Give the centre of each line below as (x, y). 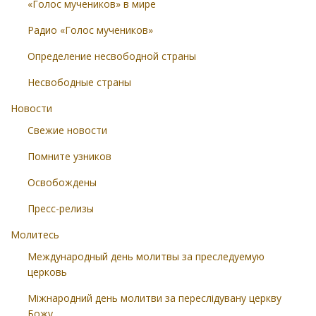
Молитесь (35, 235)
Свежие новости (67, 130)
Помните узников (69, 156)
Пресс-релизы (61, 208)
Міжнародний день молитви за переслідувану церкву (154, 298)
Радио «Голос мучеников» (90, 30)
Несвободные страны (79, 82)
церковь (47, 272)
